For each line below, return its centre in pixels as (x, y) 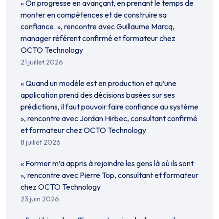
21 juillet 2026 (42, 62)
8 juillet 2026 (41, 142)
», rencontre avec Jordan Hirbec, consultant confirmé (109, 118)
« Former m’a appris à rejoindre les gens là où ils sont (107, 163)
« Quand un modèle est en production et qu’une (99, 83)
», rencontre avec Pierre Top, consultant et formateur (109, 175)
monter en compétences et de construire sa (94, 15)
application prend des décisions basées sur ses (98, 95)
